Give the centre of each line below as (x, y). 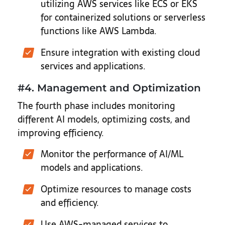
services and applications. (93, 66)
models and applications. (92, 167)
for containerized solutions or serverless (123, 17)
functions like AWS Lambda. (99, 31)
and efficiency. (70, 203)
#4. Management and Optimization (109, 88)
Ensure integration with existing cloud (120, 52)
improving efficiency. (61, 133)
